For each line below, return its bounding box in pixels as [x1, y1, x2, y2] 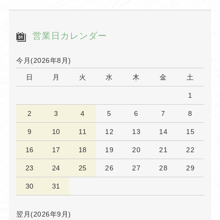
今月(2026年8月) [16, 56, 71, 65]
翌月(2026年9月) [16, 210, 71, 219]
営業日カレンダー [32, 31, 107, 41]
